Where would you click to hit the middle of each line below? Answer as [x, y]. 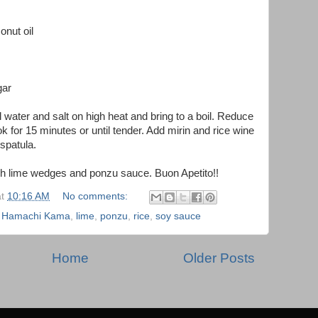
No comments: [96, 196]
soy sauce [178, 216]
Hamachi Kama [36, 216]
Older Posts [219, 258]
